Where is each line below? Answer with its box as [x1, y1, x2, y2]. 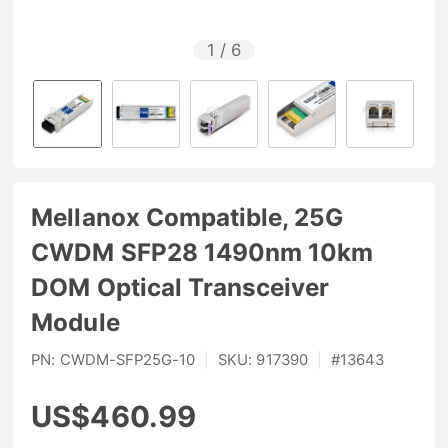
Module [31, 307, 120, 337]
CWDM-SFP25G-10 [59, 351, 196, 370]
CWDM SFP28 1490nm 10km [31, 237, 374, 267]
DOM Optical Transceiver [31, 272, 330, 302]
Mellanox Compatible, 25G [31, 202, 344, 232]
